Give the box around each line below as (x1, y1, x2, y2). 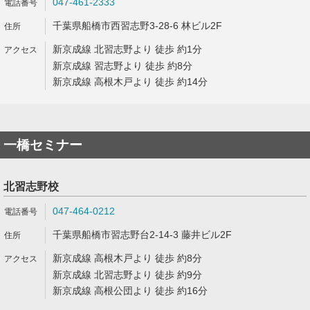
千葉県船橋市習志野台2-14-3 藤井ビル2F (53, 229, 232, 240)
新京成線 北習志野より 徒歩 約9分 (53, 269, 202, 280)
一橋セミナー (3, 138, 82, 152)
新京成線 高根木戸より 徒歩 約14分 (53, 76, 208, 87)
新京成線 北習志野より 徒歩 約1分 (53, 44, 202, 55)
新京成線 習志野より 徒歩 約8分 (53, 60, 192, 71)
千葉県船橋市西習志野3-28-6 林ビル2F (53, 20, 222, 31)
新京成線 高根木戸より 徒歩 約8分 (53, 253, 202, 264)
